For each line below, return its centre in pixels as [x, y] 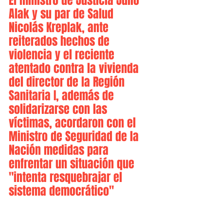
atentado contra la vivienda [75, 68]
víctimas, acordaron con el [74, 123]
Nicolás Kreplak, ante [60, 27]
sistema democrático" [63, 191]
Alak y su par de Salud [63, 14]
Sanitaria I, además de [63, 96]
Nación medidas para [60, 150]
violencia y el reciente [63, 55]
